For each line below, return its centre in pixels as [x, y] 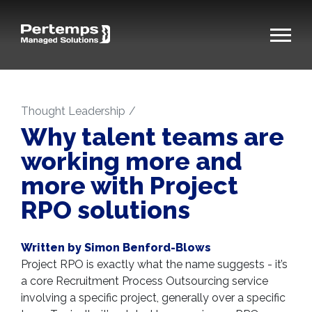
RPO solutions [106, 210]
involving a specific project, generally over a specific [153, 298]
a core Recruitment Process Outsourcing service [145, 281]
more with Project [130, 185]
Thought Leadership [73, 111]
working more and [132, 161]
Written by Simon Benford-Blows [116, 248]
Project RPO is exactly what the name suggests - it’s [154, 264]
